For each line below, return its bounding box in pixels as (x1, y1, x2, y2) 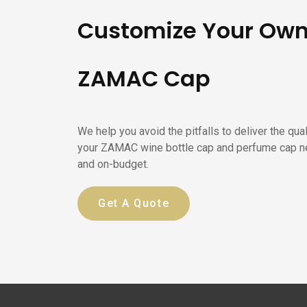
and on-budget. (77, 158, 149, 171)
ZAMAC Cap (77, 63, 211, 95)
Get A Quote (98, 197, 170, 210)
